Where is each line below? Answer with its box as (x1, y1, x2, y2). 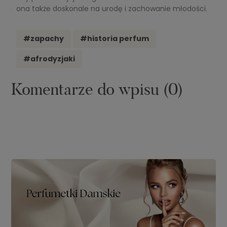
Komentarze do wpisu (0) (11, 79, 183, 99)
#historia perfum (80, 33, 149, 44)
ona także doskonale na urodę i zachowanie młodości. (16, 3, 207, 14)
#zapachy (23, 33, 64, 44)
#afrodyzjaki (23, 53, 75, 64)
